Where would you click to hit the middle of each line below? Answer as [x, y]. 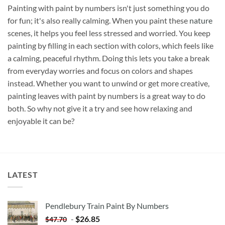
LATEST [23, 175]
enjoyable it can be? [41, 121]
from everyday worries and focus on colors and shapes [100, 71]
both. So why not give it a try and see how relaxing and [100, 108]
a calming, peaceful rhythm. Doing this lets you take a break [108, 58]
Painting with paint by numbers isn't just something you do [108, 8]
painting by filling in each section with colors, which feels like [110, 46]
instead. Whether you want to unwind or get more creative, [108, 83]
